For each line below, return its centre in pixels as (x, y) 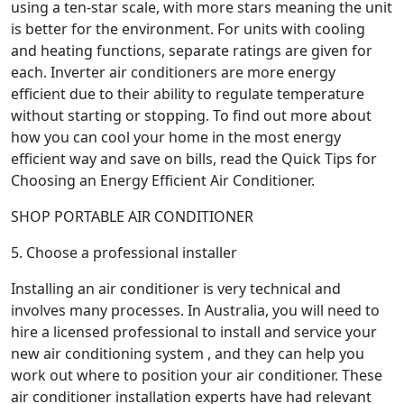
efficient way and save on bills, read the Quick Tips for (194, 158)
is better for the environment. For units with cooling (188, 28)
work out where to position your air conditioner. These (197, 375)
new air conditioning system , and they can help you (188, 353)
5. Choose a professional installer (124, 252)
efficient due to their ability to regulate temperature (188, 93)
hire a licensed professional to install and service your (194, 331)
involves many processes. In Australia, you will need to (195, 310)
